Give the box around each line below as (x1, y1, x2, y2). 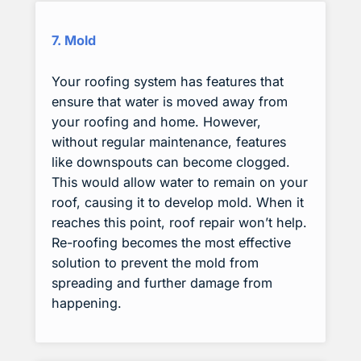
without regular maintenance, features (52, 134, 286, 151)
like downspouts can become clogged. (52, 154, 290, 171)
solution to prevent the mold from (52, 255, 259, 272)
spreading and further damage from (52, 275, 272, 292)
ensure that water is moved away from (52, 93, 288, 110)
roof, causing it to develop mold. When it (52, 194, 304, 211)
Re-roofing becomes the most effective (52, 234, 291, 251)
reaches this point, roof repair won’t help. (52, 214, 307, 231)
